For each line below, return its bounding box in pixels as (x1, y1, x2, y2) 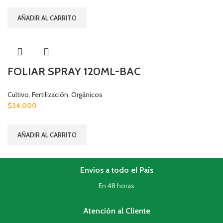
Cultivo (7, 90, 29, 99)
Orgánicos (71, 90, 103, 99)
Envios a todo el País (80, 165, 153, 175)
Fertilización (32, 90, 68, 99)
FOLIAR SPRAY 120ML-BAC (7, 64, 140, 78)
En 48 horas (99, 181, 134, 190)
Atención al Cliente (83, 206, 150, 216)
